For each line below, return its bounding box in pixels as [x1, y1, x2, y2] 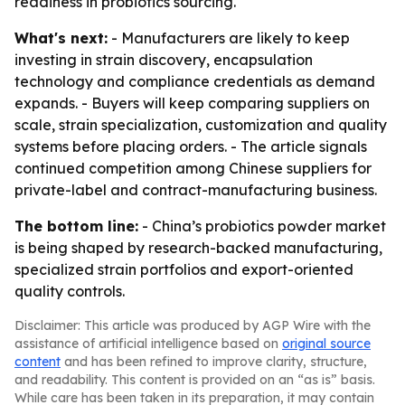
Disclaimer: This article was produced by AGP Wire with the [14, 317, 371, 334]
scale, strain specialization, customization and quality [14, 116, 387, 134]
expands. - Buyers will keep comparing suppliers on [14, 94, 370, 112]
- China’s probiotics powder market [138, 217, 386, 235]
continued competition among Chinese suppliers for [14, 159, 372, 177]
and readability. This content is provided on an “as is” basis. [14, 372, 375, 388]
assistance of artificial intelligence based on [14, 335, 282, 352]
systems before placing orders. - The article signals [14, 137, 367, 155]
